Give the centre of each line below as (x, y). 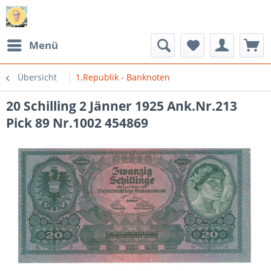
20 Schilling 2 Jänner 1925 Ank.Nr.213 (122, 106)
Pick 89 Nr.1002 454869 (77, 123)
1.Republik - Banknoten (123, 77)
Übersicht (37, 77)
